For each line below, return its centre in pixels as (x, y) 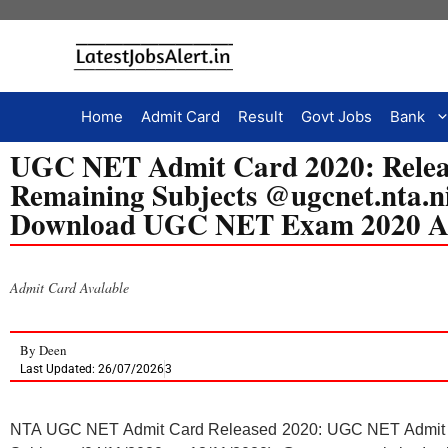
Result (260, 117)
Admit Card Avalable (69, 288)
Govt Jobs (336, 117)
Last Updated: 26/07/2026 (92, 368)
